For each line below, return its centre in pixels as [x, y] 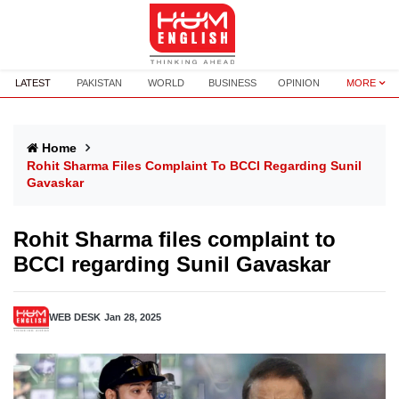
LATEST [33, 83]
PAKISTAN [100, 83]
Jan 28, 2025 [133, 317]
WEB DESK [75, 317]
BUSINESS [233, 83]
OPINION [299, 83]
